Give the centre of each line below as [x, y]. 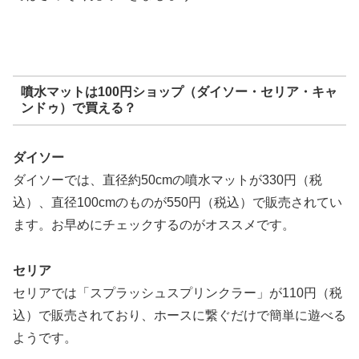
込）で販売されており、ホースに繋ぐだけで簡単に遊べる [179, 315]
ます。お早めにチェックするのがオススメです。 [154, 224]
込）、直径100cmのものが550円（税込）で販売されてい [177, 202]
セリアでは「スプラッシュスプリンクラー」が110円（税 [177, 292]
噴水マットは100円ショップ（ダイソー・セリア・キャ [179, 92]
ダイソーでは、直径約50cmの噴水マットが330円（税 [167, 179]
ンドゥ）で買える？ [78, 108]
